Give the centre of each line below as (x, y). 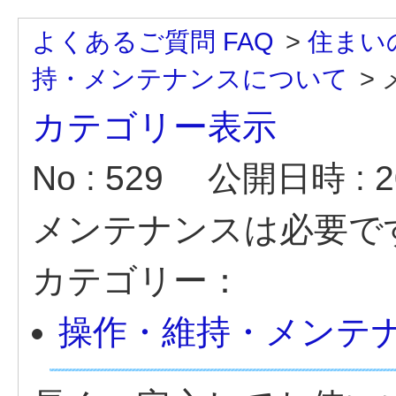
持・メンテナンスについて (190, 78)
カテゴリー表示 (154, 127)
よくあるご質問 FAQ (153, 41)
